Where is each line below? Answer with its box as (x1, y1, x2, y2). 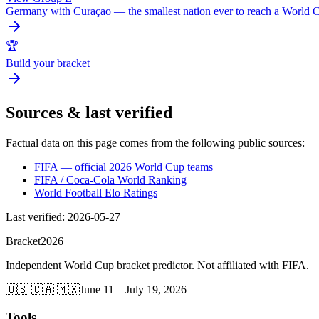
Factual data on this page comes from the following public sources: (6, 137, 305, 150)
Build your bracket (6, 56, 90, 69)
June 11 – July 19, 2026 (80, 283, 187, 296)
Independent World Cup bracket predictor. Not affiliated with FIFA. (6, 259, 309, 272)
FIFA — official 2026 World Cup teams (34, 161, 213, 174)
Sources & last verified (6, 103, 172, 122)
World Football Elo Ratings (34, 187, 157, 199)
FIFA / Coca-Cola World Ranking (34, 174, 187, 187)
